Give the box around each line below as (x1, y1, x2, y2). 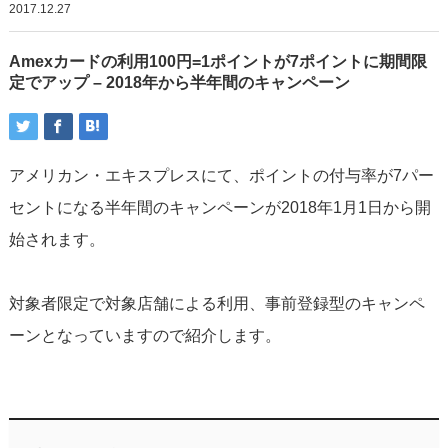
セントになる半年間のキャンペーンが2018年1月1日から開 (8, 198, 431, 216)
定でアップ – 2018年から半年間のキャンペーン (8, 73, 350, 91)
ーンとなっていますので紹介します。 (8, 326, 281, 344)
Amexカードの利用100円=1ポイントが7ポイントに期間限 (8, 52, 427, 70)
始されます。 (8, 230, 105, 248)
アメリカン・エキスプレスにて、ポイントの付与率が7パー (8, 166, 434, 184)
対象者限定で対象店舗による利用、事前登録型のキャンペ (8, 294, 425, 312)
